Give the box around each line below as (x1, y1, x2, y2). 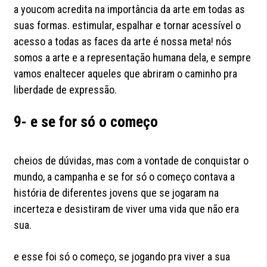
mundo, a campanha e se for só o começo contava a (14, 170, 235, 184)
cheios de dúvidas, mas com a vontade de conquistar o (14, 154, 249, 167)
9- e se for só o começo (14, 113, 159, 131)
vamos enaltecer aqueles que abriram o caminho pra (14, 67, 238, 80)
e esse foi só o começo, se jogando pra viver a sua (14, 250, 231, 263)
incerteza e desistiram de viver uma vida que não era (14, 203, 240, 216)
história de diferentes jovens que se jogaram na (14, 187, 219, 200)
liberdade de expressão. (14, 83, 117, 97)
